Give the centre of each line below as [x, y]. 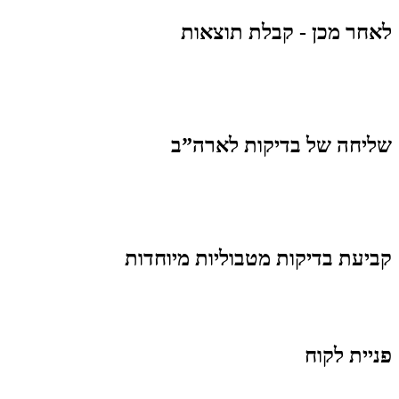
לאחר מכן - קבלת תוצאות [286, 33]
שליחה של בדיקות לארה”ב [281, 145]
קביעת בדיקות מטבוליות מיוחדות [258, 258]
